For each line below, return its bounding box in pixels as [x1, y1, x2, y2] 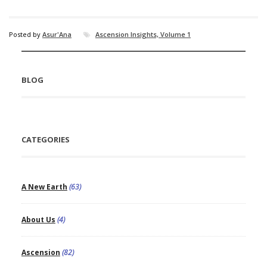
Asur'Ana [42, 30, 72, 39]
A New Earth [21, 182, 67, 193]
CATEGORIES [21, 134, 70, 145]
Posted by [9, 30, 42, 39]
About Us [21, 215, 55, 225]
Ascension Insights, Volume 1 [95, 30, 191, 39]
